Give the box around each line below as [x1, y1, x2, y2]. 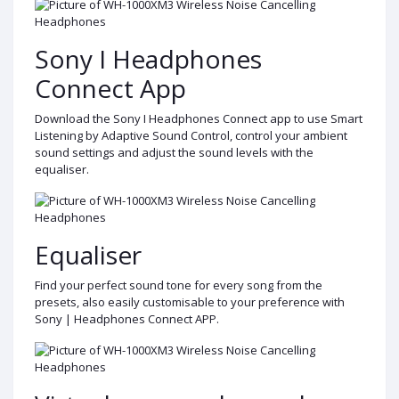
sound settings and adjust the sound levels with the [35, 143, 313, 160]
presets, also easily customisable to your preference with [35, 293, 345, 310]
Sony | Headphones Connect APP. [35, 310, 219, 327]
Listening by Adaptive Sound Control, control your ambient [35, 126, 347, 143]
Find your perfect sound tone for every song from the [35, 276, 322, 293]
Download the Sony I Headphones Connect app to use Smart [35, 110, 362, 126]
